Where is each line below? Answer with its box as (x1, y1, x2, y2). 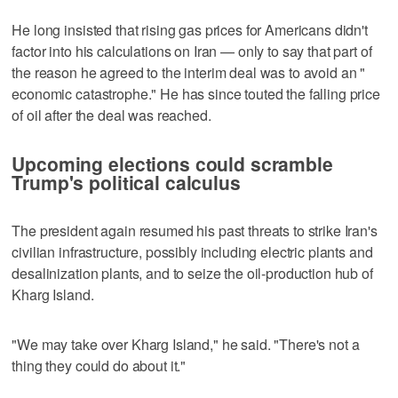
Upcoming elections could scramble (12, 149, 333, 177)
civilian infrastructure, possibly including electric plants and (12, 241, 373, 262)
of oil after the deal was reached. (12, 104, 211, 125)
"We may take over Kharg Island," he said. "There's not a (12, 333, 360, 354)
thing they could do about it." (12, 354, 187, 376)
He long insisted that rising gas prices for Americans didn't (12, 19, 368, 40)
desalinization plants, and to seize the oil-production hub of (12, 262, 373, 283)
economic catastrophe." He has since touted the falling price (12, 83, 380, 104)
